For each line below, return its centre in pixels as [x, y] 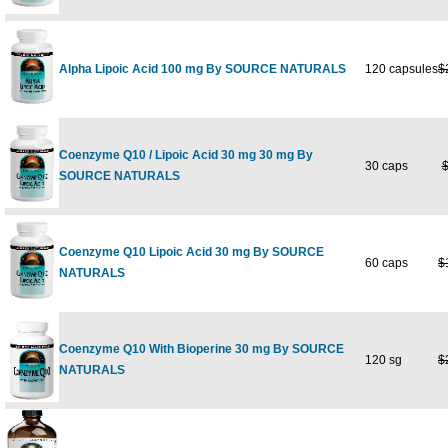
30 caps [382, 166]
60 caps [382, 263]
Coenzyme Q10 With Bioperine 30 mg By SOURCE [201, 349]
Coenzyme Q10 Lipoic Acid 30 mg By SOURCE [191, 252]
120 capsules [397, 69]
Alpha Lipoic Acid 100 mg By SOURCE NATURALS [202, 69]
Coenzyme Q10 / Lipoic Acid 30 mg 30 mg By [186, 155]
